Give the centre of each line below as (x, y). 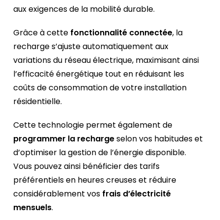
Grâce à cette (42, 33)
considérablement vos (58, 194)
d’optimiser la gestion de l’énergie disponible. (100, 153)
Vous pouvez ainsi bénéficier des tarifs (87, 166)
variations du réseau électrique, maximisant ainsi (106, 60)
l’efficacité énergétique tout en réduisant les (99, 74)
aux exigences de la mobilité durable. (85, 9)
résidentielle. (38, 102)
